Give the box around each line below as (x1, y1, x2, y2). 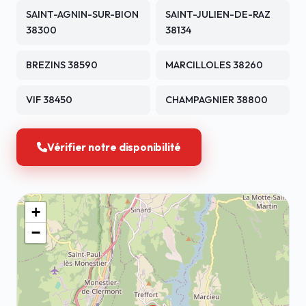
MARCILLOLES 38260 (165, 59, 263, 71)
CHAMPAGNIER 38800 (165, 94, 268, 106)
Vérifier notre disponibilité (46, 141, 182, 154)
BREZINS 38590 (26, 59, 98, 71)
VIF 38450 (26, 94, 72, 106)
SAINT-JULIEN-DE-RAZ (165, 8, 270, 20)
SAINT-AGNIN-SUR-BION (26, 8, 139, 20)
